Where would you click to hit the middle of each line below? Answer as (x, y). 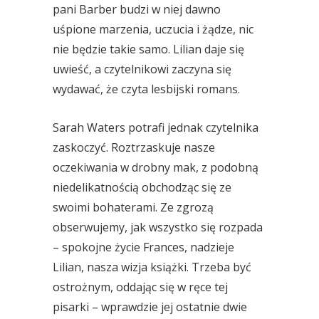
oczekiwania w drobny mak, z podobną (156, 167)
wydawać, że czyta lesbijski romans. (146, 89)
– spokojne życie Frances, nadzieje (143, 247)
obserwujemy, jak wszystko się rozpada (158, 227)
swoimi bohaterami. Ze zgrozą (133, 207)
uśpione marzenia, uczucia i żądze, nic (153, 29)
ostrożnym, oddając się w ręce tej (140, 287)
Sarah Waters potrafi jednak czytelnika (156, 127)
